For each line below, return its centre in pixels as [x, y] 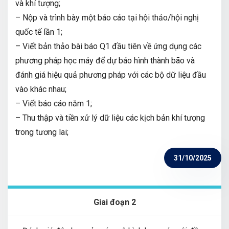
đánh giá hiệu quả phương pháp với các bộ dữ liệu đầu [111, 75]
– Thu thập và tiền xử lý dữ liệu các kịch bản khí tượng [110, 118]
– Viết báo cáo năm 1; [54, 103]
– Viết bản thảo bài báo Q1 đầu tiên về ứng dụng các [108, 46]
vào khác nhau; [41, 89]
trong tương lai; [42, 132]
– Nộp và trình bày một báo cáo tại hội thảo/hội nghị [107, 17]
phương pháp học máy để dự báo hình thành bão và [105, 60]
